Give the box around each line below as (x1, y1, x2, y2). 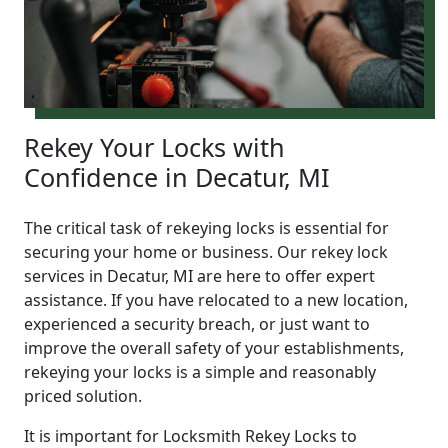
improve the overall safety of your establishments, (24, 336, 404, 359)
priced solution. (24, 384, 142, 407)
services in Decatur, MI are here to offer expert (24, 264, 375, 287)
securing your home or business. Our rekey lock (24, 240, 388, 263)
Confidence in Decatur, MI (24, 159, 330, 194)
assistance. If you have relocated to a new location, (24, 288, 408, 311)
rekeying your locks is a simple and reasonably (24, 360, 376, 383)
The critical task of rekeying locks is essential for (24, 216, 389, 239)
